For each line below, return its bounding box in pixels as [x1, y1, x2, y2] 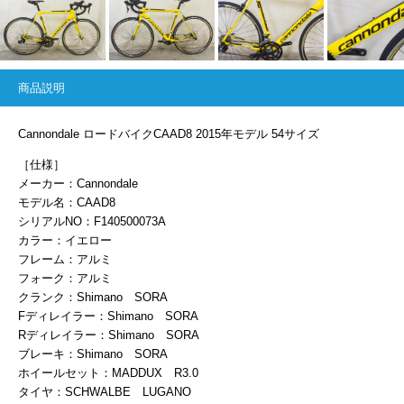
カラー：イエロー [18, 233, 112, 247]
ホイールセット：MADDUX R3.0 [18, 365, 198, 380]
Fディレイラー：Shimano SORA [18, 308, 198, 323]
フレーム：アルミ [18, 252, 112, 266]
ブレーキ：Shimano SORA [18, 346, 168, 361]
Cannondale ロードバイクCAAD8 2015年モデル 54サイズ [18, 126, 319, 141]
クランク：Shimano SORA [18, 289, 168, 304]
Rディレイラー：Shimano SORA [18, 327, 199, 342]
